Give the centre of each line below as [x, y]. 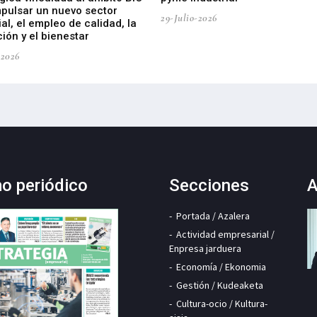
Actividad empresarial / [225, 234]
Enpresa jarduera [205, 248]
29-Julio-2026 [189, 17]
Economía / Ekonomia [221, 266]
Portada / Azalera [213, 215]
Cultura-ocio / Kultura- [222, 303]
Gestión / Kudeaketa [220, 285]
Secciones [209, 185]
